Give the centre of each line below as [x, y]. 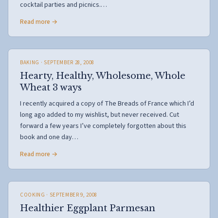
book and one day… [49, 137]
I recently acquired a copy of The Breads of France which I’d [107, 104]
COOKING [33, 195]
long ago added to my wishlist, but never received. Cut [100, 115]
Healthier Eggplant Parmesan [88, 208]
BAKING [30, 63]
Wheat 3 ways [51, 88]
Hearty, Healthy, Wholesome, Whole [103, 76]
